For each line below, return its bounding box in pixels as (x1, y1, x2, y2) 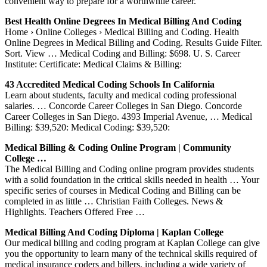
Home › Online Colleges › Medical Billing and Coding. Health (5, 26, 239, 37)
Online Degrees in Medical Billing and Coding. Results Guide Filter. (5, 37, 262, 48)
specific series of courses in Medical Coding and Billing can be (5, 185, 241, 195)
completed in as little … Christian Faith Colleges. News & (5, 195, 223, 206)
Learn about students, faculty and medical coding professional (5, 89, 237, 100)
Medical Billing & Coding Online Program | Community (5, 142, 231, 153)
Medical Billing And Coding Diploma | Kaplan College (5, 226, 223, 237)
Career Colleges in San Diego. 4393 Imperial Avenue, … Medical (5, 111, 252, 122)
